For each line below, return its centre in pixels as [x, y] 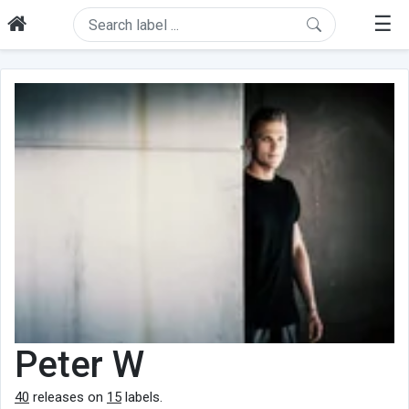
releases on [68, 397]
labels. [142, 397]
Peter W [79, 364]
